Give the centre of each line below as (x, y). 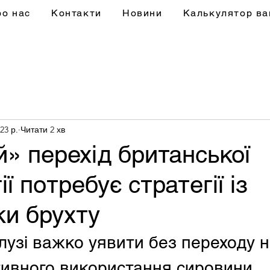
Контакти (77, 13)
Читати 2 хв (43, 129)
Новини (142, 13)
